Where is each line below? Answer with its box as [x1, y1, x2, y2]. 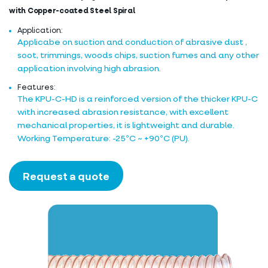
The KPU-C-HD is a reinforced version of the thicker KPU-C [17, 95, 258, 103]
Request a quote [22, 169, 109, 182]
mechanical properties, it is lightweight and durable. [17, 121, 234, 130]
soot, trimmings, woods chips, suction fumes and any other [17, 51, 259, 60]
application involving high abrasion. [17, 64, 161, 73]
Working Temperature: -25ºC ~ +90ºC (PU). [17, 134, 190, 143]
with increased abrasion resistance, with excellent [17, 108, 229, 117]
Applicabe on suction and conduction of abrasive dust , [17, 38, 247, 47]
